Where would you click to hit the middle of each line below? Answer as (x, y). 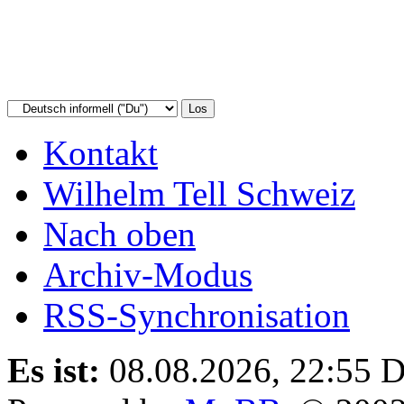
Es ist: (54, 370)
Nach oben (119, 234)
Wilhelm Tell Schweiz (199, 193)
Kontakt (101, 152)
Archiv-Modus (148, 274)
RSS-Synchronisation (197, 315)
